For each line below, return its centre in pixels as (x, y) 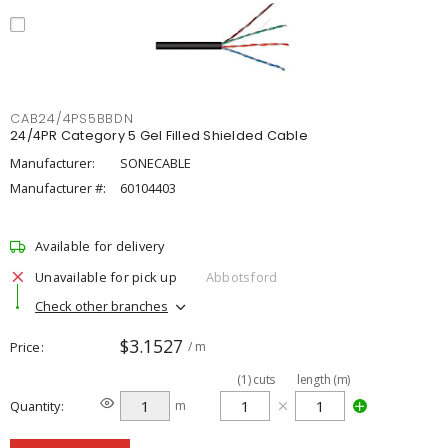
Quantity (35, 406)
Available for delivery (100, 246)
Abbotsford (241, 276)
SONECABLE (155, 163)
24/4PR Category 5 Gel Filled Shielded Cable (159, 135)
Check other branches (101, 305)
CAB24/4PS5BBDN (72, 118)
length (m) (323, 379)
